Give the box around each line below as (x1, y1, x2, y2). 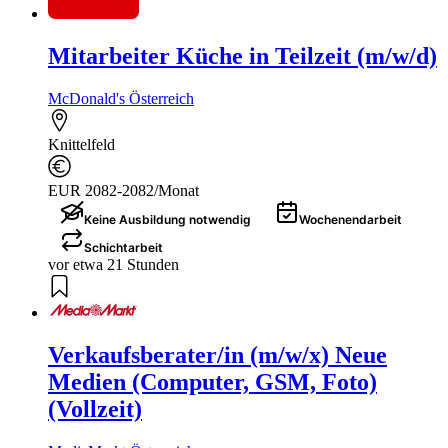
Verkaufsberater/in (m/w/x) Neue (48, 341, 387, 368)
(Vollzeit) (48, 395, 142, 422)
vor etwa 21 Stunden (48, 256, 179, 274)
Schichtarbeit (84, 240, 163, 256)
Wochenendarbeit (299, 212, 402, 228)
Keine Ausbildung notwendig (84, 212, 251, 228)
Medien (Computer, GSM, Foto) (48, 368, 377, 395)
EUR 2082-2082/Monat (48, 182, 199, 200)
